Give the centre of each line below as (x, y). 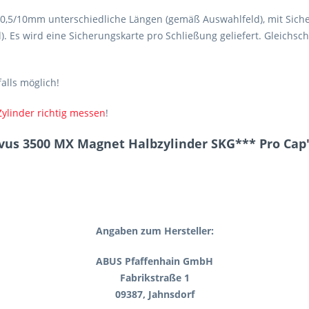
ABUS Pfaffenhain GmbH (154, 261)
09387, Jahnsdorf (154, 294)
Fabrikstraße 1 (154, 277)
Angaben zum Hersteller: (154, 230)
